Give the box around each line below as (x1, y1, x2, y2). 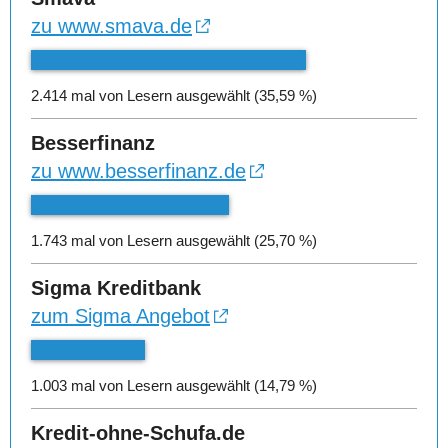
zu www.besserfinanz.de (31, 160, 246, 182)
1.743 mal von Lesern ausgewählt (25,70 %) (31, 232, 317, 249)
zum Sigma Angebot (31, 305, 210, 327)
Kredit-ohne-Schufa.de (31, 422, 245, 444)
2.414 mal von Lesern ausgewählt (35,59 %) (31, 87, 317, 104)
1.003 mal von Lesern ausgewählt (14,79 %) (31, 377, 317, 394)
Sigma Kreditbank (31, 277, 201, 299)
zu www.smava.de (31, 15, 192, 37)
